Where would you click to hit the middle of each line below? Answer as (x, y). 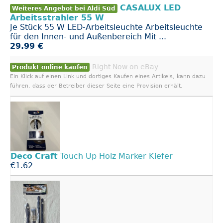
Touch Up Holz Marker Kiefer (115, 156)
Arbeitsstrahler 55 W (57, 18)
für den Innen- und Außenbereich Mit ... (88, 37)
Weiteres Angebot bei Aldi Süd (64, 8)
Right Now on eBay (125, 67)
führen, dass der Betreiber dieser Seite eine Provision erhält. (96, 86)
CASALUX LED (150, 8)
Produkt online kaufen (50, 67)
